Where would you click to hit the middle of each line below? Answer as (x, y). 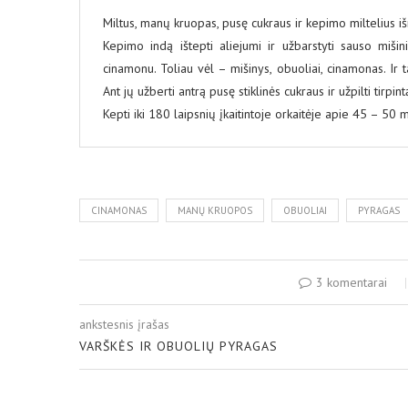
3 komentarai (351, 283)
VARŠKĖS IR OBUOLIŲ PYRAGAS (178, 347)
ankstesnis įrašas (124, 325)
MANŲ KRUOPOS (215, 211)
